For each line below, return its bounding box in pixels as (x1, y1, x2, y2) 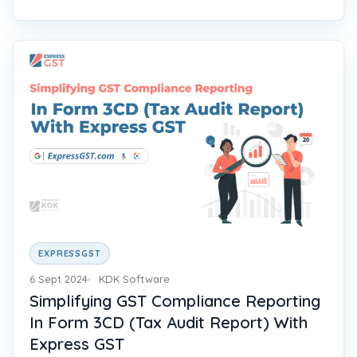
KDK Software (99, 272, 170, 285)
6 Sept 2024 (29, 272, 88, 285)
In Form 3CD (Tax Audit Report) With (29, 312, 308, 333)
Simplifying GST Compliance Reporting (29, 291, 320, 312)
